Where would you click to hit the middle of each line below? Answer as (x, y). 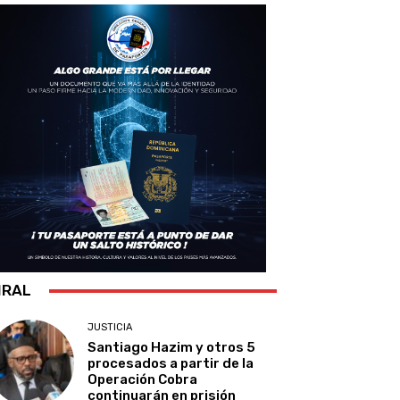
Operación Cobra (143, 380)
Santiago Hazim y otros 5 (172, 348)
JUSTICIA (110, 328)
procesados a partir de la (171, 364)
